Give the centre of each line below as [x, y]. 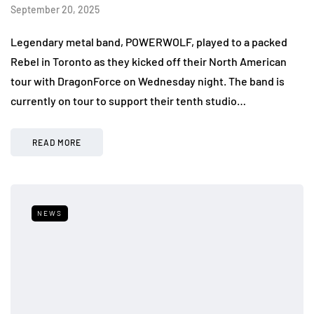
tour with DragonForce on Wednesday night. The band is [148, 81]
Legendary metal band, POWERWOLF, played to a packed [149, 41]
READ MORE [57, 142]
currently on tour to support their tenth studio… [128, 100]
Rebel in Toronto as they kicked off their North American [149, 61]
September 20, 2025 [55, 9]
